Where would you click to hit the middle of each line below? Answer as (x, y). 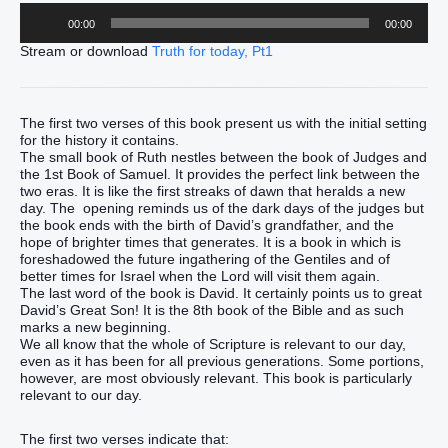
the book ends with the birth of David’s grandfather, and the (207, 225)
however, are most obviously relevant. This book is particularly (216, 378)
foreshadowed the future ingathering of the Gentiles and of (205, 259)
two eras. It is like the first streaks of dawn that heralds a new (212, 191)
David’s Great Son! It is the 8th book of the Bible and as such (212, 310)
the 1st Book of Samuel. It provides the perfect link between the (220, 174)
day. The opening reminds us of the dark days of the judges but (222, 208)
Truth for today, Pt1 (212, 50)
